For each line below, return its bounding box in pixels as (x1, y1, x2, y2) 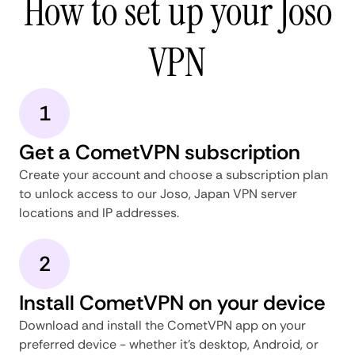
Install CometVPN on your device (19, 288, 326, 316)
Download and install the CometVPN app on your (19, 316, 306, 334)
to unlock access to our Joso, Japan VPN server (19, 185, 297, 202)
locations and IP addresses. (19, 204, 179, 221)
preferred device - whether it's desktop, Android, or (19, 335, 319, 353)
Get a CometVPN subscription (19, 138, 300, 166)
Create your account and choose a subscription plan (19, 166, 328, 183)
